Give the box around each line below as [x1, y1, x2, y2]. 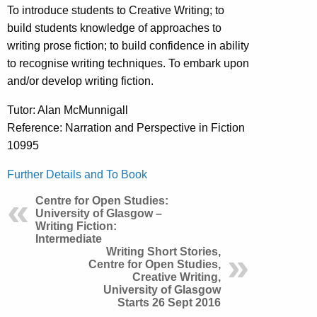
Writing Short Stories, [106, 245, 221, 258]
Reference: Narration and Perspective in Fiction [7, 121, 245, 134]
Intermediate [35, 232, 102, 245]
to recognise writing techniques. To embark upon [7, 57, 249, 69]
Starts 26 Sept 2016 [117, 296, 221, 309]
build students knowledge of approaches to [7, 21, 221, 34]
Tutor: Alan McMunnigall [7, 103, 128, 116]
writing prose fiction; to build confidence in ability [7, 39, 249, 52]
